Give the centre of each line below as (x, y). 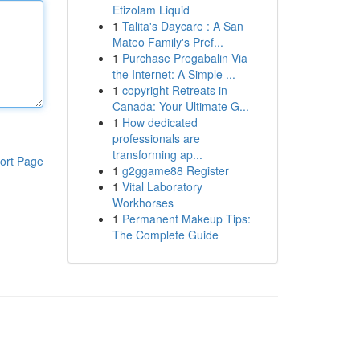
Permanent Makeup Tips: (186, 219)
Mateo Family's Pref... (168, 42)
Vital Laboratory (162, 186)
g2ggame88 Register (175, 170)
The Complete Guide (165, 235)
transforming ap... (157, 154)
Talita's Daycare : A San (182, 26)
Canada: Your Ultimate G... (180, 106)
